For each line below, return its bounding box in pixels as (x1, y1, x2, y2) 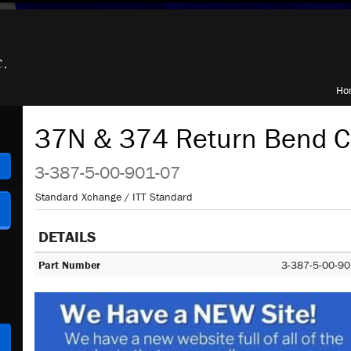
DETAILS (38, 226, 96, 246)
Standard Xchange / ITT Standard (35, 190, 193, 204)
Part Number (38, 258, 100, 272)
